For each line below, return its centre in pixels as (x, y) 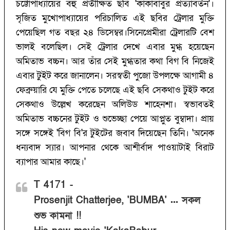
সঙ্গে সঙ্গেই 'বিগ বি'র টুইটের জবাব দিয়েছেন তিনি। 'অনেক (115, 133)
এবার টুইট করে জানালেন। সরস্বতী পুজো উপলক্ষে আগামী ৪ (115, 76)
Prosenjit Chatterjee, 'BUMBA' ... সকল (117, 201)
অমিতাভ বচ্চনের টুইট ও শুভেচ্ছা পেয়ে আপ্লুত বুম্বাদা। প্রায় (115, 119)
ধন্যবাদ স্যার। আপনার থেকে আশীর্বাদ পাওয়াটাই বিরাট (115, 148)
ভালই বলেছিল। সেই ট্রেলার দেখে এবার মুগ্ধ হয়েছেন (115, 47)
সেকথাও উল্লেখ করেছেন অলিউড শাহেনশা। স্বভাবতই (115, 105)
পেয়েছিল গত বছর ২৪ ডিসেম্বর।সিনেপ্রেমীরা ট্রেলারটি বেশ (115, 33)
